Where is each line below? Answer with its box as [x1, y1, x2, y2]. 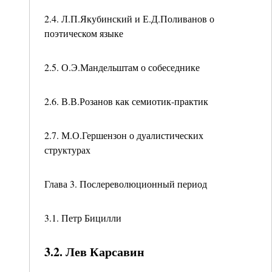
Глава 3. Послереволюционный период [44, 177, 207, 190]
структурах [44, 143, 90, 156]
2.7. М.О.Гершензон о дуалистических [44, 129, 203, 141]
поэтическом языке [44, 27, 123, 39]
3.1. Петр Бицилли [44, 211, 121, 224]
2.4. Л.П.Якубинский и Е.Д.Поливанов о [44, 12, 214, 25]
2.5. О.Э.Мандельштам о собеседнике [44, 61, 200, 73]
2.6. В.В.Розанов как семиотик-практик [44, 95, 208, 107]
